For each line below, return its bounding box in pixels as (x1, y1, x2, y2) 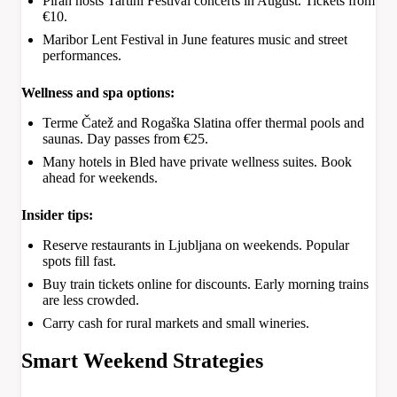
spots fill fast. (43, 253, 116, 269)
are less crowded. (43, 292, 139, 308)
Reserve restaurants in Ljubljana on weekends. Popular (43, 237, 349, 253)
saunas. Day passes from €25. (43, 131, 208, 147)
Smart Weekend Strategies (21, 349, 263, 373)
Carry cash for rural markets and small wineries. (43, 315, 309, 331)
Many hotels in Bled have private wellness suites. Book (43, 154, 352, 170)
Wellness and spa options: (21, 85, 175, 101)
